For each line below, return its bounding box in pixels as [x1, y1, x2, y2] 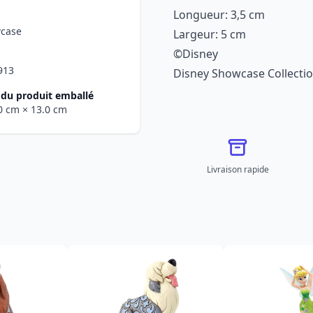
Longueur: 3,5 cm [173, 7, 265, 22]
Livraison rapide [206, 163, 269, 175]
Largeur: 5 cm [173, 27, 246, 42]
